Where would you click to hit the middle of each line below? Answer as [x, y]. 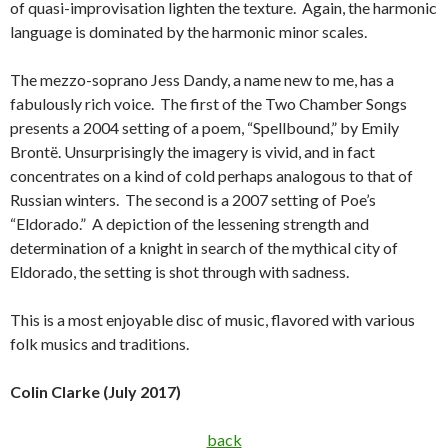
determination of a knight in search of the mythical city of [204, 247]
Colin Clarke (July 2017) [95, 391]
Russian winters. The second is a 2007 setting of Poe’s [193, 199]
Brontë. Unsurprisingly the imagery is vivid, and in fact [192, 151]
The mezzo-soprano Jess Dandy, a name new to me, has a [202, 79]
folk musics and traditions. [99, 343]
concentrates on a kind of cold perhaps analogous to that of [211, 175]
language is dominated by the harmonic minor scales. [188, 31]
